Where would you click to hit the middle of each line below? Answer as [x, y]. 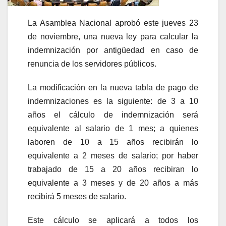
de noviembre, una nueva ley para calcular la [113, 37]
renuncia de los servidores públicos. [92, 64]
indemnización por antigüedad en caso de [113, 50]
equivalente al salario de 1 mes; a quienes [113, 129]
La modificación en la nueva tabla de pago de [113, 88]
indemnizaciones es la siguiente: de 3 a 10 [113, 101]
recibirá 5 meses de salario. [77, 197]
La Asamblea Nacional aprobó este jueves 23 [113, 23]
